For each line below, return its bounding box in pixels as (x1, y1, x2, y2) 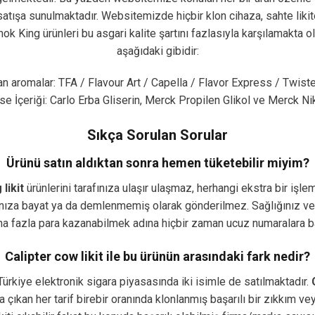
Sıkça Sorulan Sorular (87, 127, 228, 144)
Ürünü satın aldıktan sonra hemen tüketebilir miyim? (6, 155, 309, 171)
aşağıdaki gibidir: (116, 44, 199, 58)
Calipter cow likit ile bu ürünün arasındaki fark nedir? (5, 248, 310, 264)
